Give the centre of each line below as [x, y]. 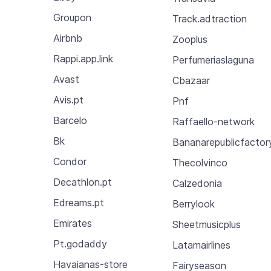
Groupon [72, 18]
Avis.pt [68, 100]
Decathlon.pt [83, 182]
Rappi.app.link [83, 59]
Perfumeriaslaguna [214, 60]
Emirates [73, 223]
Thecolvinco [200, 162]
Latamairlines [202, 245]
